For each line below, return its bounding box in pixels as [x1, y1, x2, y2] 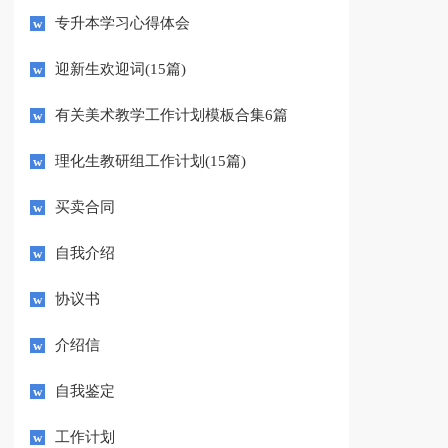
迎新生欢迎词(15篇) [55, 61, 187, 78]
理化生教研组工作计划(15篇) [55, 153, 247, 170]
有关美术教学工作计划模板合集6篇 [55, 107, 289, 124]
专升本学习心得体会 [55, 15, 191, 32]
